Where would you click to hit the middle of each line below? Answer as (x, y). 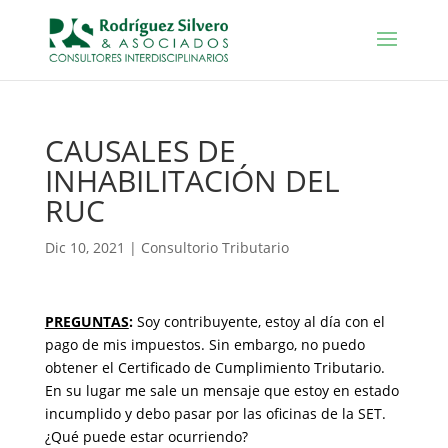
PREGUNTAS (86, 321)
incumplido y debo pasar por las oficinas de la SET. (215, 413)
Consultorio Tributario (214, 247)
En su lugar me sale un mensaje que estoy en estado (221, 390)
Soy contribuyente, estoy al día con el (260, 321)
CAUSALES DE (140, 150)
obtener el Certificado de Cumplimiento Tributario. (214, 367)
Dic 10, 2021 (84, 247)
